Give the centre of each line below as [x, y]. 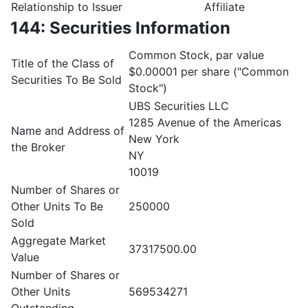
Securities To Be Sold [66, 80]
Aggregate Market [58, 241]
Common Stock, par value [196, 55]
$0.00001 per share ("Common [209, 71]
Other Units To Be [57, 206]
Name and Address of [68, 131]
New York [154, 139]
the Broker [38, 147]
